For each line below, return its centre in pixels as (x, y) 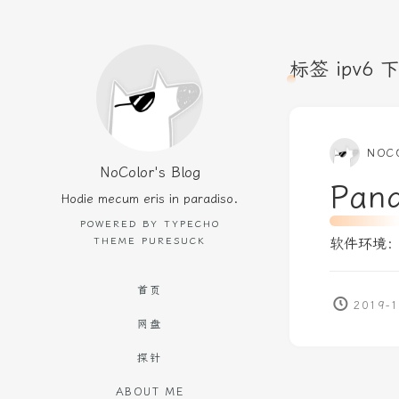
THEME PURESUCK (150, 241)
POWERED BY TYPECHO (150, 224)
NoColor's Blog (150, 172)
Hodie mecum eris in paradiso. (150, 199)
